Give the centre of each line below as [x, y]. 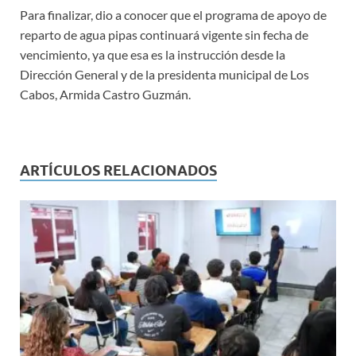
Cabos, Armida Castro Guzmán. [105, 95]
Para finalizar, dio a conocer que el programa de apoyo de [173, 15]
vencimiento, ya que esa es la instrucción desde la [153, 55]
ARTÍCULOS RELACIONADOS [118, 171]
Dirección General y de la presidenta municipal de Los [164, 75]
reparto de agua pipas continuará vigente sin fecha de [164, 35]
